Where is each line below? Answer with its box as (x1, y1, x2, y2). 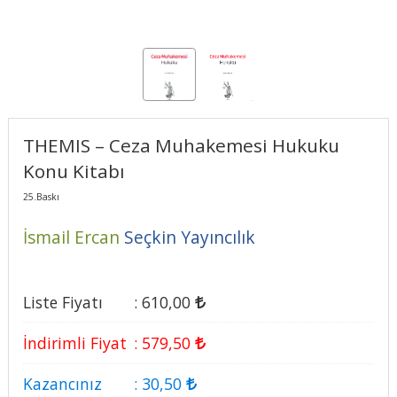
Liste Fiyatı (22, 291, 103, 313)
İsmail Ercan (22, 224, 120, 249)
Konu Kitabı (22, 158, 125, 183)
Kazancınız (22, 373, 102, 395)
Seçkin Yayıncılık (123, 224, 255, 249)
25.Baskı (22, 190, 59, 203)
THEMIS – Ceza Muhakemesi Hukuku (22, 132, 339, 158)
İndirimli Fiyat (22, 332, 127, 354)
